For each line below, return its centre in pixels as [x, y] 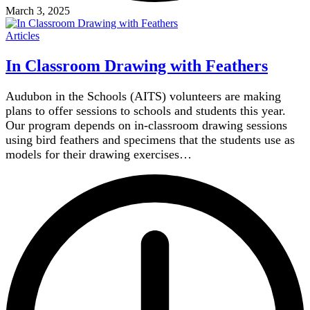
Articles [22, 36]
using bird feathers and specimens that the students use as [150, 139]
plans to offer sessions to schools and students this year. [146, 110]
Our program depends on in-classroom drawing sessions [146, 125]
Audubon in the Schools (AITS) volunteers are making [143, 96]
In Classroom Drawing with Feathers [137, 66]
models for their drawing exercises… [99, 154]
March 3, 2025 [38, 11]
